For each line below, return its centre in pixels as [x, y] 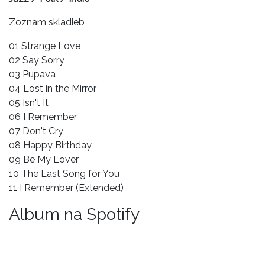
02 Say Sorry [37, 60]
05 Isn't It [29, 102]
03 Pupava [32, 74]
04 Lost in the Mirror [53, 88]
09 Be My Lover [44, 159]
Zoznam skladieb [47, 22]
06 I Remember [43, 117]
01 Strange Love [45, 46]
